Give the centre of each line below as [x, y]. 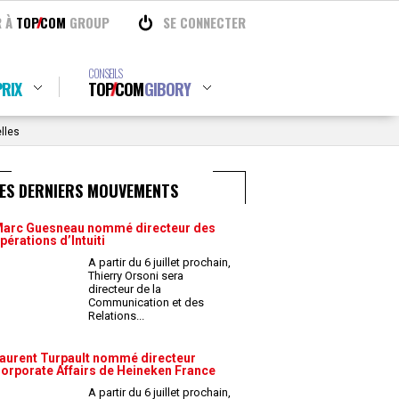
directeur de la [125, 289]
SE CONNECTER [204, 22]
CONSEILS [105, 73]
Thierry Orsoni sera [136, 276]
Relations [114, 316]
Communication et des [146, 302]
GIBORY [167, 89]
